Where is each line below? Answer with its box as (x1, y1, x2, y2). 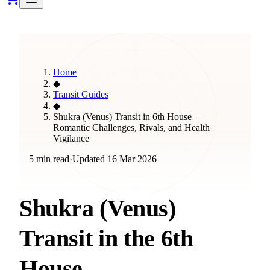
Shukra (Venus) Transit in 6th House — (53, 111, 204, 122)
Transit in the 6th (19, 225, 193, 252)
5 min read (29, 154, 69, 164)
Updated (72, 154, 107, 164)
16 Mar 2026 (107, 154, 157, 164)
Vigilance (53, 133, 89, 143)
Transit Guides (53, 89, 108, 99)
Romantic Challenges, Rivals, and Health (53, 122, 210, 133)
